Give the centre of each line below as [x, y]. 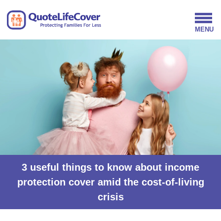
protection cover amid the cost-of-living [110, 182]
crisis [110, 197]
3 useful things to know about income [110, 167]
